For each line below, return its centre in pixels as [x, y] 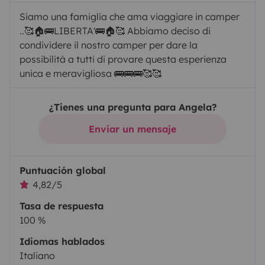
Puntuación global [63, 171]
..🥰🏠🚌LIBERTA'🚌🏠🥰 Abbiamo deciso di [115, 31]
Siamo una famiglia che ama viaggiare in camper [130, 17]
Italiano [37, 256]
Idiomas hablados [62, 242]
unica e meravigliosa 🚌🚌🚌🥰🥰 [91, 74]
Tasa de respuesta [62, 206]
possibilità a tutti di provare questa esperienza [123, 59]
